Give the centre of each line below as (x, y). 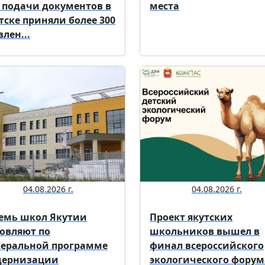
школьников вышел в (205, 231)
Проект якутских (191, 217)
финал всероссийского (207, 245)
